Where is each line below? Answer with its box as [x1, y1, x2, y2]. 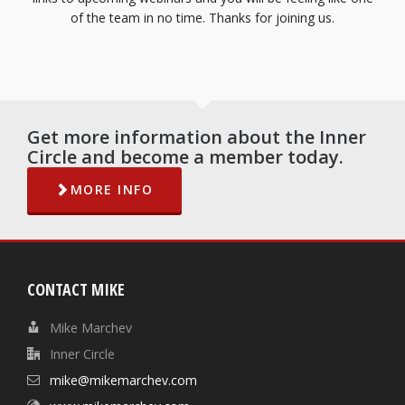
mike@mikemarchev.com [50, 372, 197, 389]
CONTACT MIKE [27, 278, 125, 300]
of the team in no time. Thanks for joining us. [71, 9, 334, 26]
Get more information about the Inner [27, 125, 366, 149]
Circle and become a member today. [27, 145, 344, 169]
